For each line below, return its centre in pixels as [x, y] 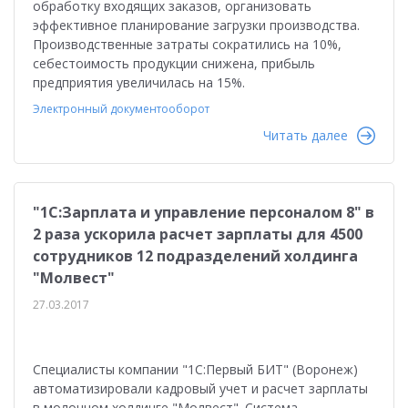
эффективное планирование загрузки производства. [196, 25]
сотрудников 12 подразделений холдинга [195, 256]
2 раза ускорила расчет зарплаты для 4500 [198, 234]
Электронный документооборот [121, 109]
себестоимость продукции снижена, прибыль [174, 63]
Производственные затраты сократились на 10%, [187, 44]
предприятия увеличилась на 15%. [139, 82]
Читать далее [306, 135]
